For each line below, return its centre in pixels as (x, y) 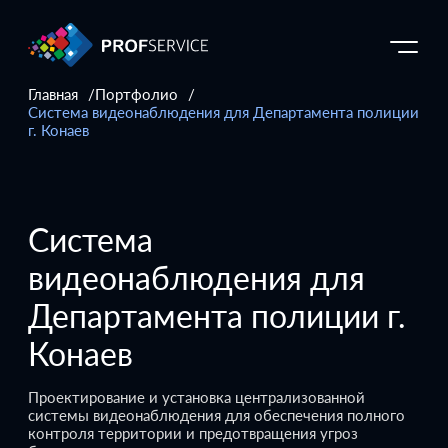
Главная (53, 94)
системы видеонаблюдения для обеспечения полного (216, 414)
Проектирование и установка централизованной (196, 396)
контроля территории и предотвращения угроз (193, 432)
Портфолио (136, 94)
